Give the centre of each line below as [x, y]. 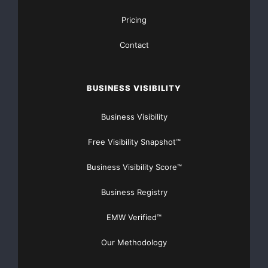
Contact [134, 45]
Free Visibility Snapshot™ [134, 142]
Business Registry [134, 192]
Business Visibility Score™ [134, 167]
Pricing [134, 20]
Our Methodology [134, 243]
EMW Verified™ [134, 217]
